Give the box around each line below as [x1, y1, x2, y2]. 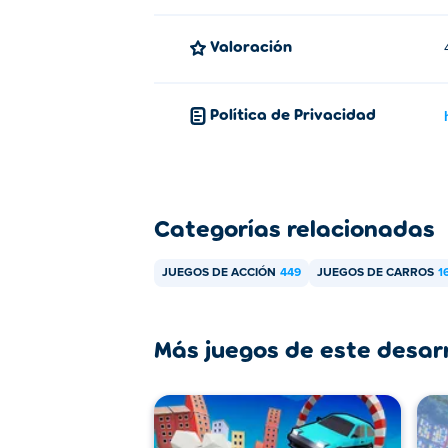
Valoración [219, 36, 292, 55]
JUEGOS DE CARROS [317, 267, 434, 279]
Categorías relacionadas [154, 213, 435, 242]
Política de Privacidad [219, 104, 376, 123]
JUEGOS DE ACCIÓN [162, 267, 276, 279]
